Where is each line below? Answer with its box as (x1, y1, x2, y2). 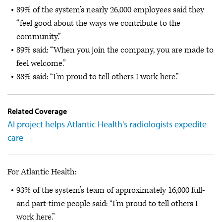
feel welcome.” (16, 57, 66, 69)
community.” (16, 31, 61, 42)
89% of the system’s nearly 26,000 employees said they (16, 4, 204, 15)
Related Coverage (7, 106, 67, 116)
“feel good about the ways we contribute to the (16, 17, 180, 29)
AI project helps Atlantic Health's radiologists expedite (7, 118, 207, 130)
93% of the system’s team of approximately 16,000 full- (16, 185, 205, 196)
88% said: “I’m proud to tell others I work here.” (16, 71, 179, 82)
